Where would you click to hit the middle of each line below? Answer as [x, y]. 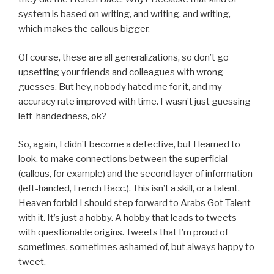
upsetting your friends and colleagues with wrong [121, 72]
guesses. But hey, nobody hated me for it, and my [120, 87]
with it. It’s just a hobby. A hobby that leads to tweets [128, 218]
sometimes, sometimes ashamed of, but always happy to [136, 247]
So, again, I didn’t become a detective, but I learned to [129, 145]
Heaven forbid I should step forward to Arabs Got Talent [135, 203]
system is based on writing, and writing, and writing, [124, 14]
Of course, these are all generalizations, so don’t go [124, 57]
